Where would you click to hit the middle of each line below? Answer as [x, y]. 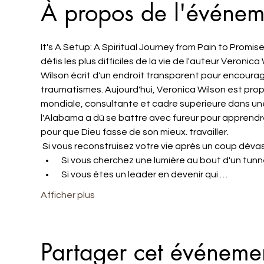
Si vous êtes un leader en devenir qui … [144, 174]
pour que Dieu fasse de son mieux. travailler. [134, 132]
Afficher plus [67, 195]
